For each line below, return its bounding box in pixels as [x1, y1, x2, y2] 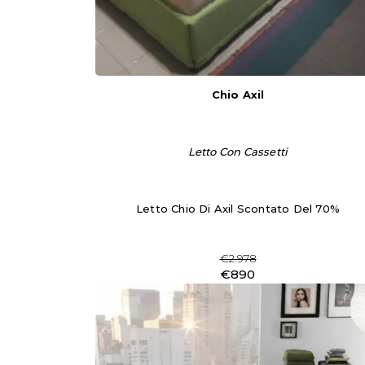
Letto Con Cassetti [187, 145, 288, 158]
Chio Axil [211, 88, 265, 101]
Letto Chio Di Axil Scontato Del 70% [136, 202, 340, 215]
